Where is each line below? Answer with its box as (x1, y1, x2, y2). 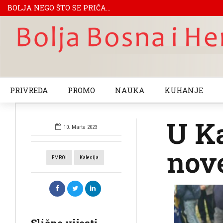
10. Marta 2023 (63, 123, 97, 130)
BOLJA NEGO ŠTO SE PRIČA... (7, 3, 111, 12)
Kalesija (79, 154, 99, 161)
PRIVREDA (9, 85, 48, 95)
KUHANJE (164, 85, 203, 95)
